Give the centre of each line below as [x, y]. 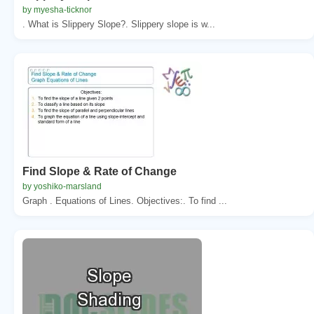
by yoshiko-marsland [62, 186]
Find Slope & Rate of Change [100, 171]
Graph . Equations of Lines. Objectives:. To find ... [125, 200]
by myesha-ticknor [57, 9]
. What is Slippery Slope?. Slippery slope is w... [119, 24]
